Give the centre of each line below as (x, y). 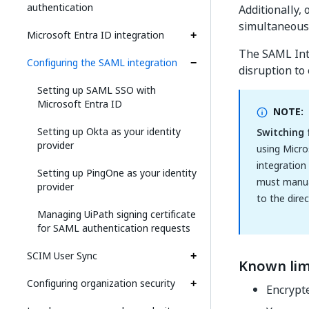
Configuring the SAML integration (102, 62)
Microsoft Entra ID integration (96, 35)
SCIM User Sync (62, 256)
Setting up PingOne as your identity (117, 173)
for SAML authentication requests (114, 228)
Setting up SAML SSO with (97, 90)
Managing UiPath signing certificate (117, 214)
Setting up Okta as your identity (109, 131)
